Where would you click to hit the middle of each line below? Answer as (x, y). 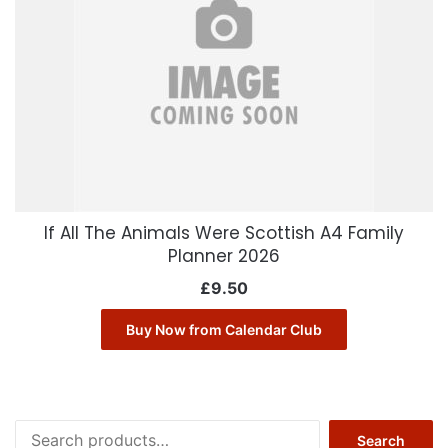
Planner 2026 (224, 256)
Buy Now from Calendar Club (224, 330)
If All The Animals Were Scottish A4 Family (224, 233)
